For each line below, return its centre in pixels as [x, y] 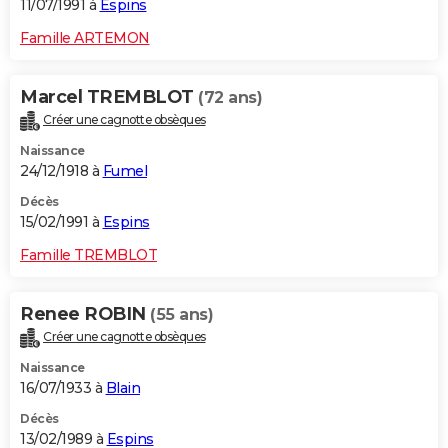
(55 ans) [181, 314]
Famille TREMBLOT [88, 254]
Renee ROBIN [85, 313]
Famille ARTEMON [85, 38]
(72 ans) [230, 98]
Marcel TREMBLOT [109, 97]
